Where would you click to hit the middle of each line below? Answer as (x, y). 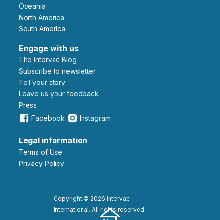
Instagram (95, 118)
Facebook (48, 118)
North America (44, 18)
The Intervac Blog (50, 60)
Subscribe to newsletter (59, 71)
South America (44, 29)
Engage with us (49, 48)
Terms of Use (43, 152)
